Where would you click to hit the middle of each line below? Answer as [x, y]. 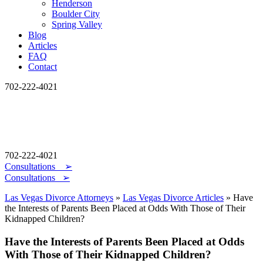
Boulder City [76, 14]
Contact [43, 67]
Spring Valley [77, 24]
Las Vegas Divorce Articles [173, 198]
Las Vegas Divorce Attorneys [59, 198]
